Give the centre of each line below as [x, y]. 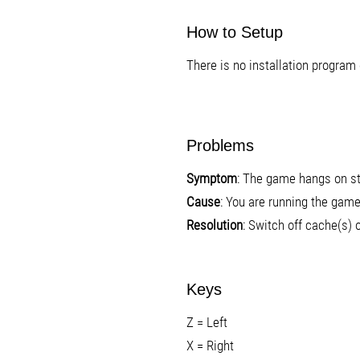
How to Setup [235, 32]
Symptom [212, 178]
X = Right [210, 346]
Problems [220, 145]
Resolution [215, 225]
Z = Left [207, 322]
